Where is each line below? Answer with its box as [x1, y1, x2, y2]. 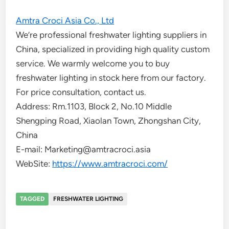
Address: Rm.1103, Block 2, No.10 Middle [16, 101, 172, 111]
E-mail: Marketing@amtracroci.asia [16, 144, 151, 154]
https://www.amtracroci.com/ [52, 158, 168, 169]
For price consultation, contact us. [16, 87, 147, 97]
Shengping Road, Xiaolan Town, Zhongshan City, [16, 116, 201, 126]
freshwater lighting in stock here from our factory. [16, 73, 207, 83]
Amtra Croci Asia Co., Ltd [16, 15, 114, 26]
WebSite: [16, 158, 53, 169]
